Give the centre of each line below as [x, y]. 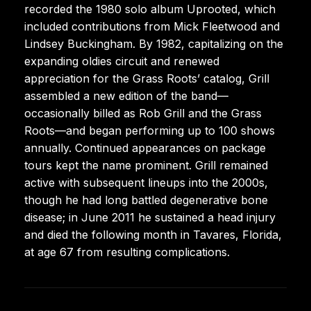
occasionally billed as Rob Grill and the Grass [143, 113]
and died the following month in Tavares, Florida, [153, 234]
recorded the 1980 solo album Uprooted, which [150, 9]
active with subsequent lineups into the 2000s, [146, 182]
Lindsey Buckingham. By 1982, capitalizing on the [154, 43]
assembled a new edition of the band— [126, 95]
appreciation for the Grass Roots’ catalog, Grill [147, 78]
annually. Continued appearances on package [145, 148]
